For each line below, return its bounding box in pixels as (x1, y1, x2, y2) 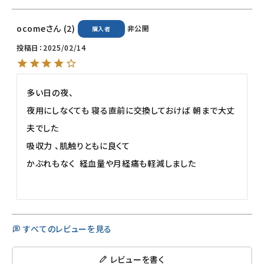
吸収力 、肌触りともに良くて (27, 139, 133, 151)
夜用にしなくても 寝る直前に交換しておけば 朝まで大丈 (27, 104, 235, 116)
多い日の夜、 (27, 86, 74, 98)
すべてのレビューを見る (23, 222, 113, 235)
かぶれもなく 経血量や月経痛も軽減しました (27, 157, 196, 169)
